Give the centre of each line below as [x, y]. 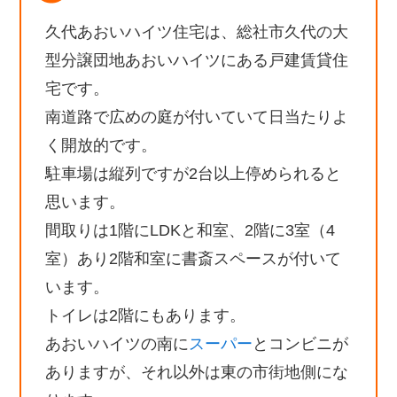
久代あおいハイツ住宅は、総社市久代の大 [197, 31]
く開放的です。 [101, 145]
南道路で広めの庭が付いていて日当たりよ [197, 117]
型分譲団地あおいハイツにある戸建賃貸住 [197, 60]
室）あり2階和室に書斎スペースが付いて [194, 258]
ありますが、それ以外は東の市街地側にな [197, 372]
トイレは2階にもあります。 [146, 315]
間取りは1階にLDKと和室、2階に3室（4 [191, 230]
